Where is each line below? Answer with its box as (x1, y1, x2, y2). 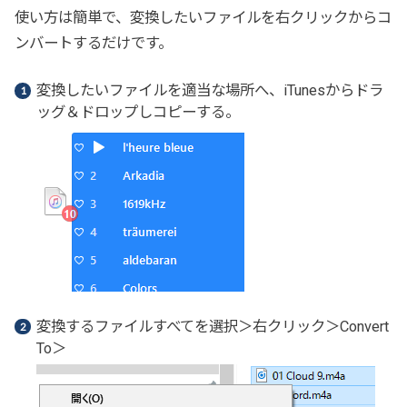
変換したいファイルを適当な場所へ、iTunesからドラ (35, 82, 383, 100)
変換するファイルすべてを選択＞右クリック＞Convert (35, 317, 389, 335)
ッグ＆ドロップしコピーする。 (35, 104, 240, 122)
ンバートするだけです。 (15, 35, 174, 53)
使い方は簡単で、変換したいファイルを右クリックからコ (15, 9, 392, 27)
